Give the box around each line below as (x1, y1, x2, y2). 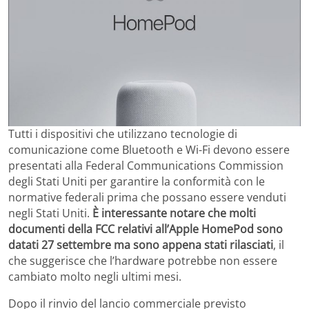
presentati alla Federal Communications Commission (8, 157, 283, 173)
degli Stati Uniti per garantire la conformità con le (8, 173, 265, 189)
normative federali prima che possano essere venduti (8, 189, 286, 205)
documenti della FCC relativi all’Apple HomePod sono (8, 221, 283, 237)
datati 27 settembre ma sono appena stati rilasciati (8, 237, 273, 252)
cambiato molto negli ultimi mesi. (8, 268, 181, 284)
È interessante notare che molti (92, 205, 256, 221)
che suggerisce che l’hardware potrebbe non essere (8, 252, 277, 268)
